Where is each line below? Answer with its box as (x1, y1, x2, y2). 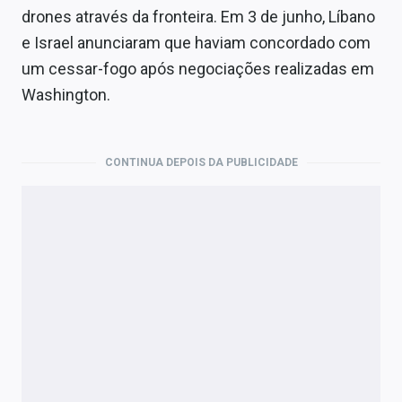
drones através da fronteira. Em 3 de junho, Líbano (22, 7, 375, 26)
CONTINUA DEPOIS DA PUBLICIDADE (104, 156, 298, 169)
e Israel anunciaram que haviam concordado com (22, 33, 371, 52)
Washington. (22, 85, 110, 104)
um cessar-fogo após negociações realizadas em (22, 59, 374, 78)
